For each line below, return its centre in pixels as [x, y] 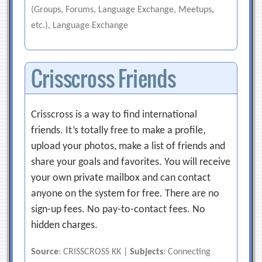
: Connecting [187, 252]
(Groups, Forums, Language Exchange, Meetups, [123, 10]
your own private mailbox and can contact [121, 178]
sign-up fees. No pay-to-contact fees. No [118, 210]
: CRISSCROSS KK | [94, 252]
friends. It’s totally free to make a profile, [118, 131]
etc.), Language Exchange [80, 26]
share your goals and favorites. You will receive [131, 162]
